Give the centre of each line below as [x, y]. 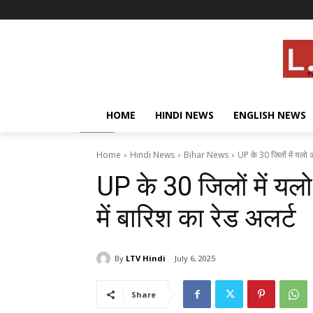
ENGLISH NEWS [270, 115]
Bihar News [206, 155]
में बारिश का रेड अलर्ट [196, 218]
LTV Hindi [146, 258]
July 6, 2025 [195, 259]
